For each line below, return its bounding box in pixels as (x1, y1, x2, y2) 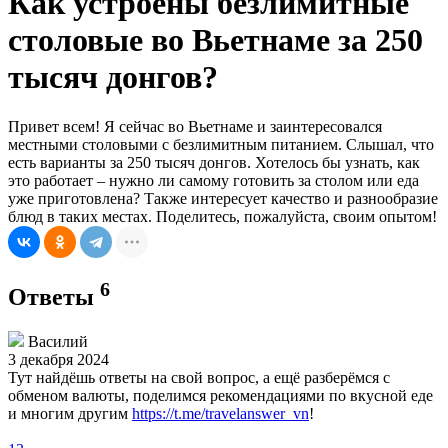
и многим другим (8, 404, 132, 422)
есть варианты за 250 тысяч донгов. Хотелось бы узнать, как (8, 153, 420, 171)
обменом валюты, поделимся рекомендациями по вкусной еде (8, 386, 433, 404)
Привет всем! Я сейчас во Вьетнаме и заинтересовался (8, 117, 382, 135)
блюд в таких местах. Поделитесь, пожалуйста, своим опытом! (8, 207, 437, 225)
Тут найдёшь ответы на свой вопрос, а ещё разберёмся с (8, 368, 390, 386)
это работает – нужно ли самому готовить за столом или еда (8, 171, 419, 189)
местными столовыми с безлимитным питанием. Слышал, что (8, 135, 434, 153)
